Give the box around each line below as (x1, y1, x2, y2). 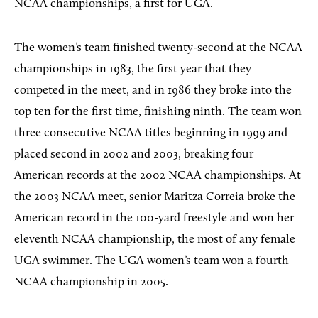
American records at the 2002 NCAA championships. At (14, 169, 301, 182)
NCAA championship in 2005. (14, 275, 168, 288)
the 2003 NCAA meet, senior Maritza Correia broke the (14, 190, 295, 203)
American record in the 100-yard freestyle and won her (14, 212, 294, 224)
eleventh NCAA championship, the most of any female (14, 233, 295, 246)
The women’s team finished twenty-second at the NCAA (14, 41, 302, 54)
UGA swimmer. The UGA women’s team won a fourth (14, 254, 289, 267)
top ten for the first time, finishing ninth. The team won (14, 105, 302, 118)
